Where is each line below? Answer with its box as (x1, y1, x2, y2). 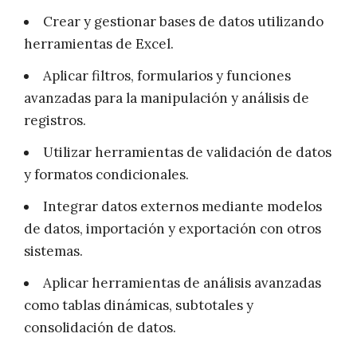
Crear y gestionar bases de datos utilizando (43, 13, 324, 31)
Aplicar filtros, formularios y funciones (43, 67, 291, 85)
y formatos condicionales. (24, 166, 189, 184)
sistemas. (24, 242, 83, 261)
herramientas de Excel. (24, 35, 174, 53)
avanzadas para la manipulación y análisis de (24, 89, 309, 108)
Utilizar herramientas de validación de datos (43, 143, 331, 162)
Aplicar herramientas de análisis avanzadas (43, 274, 321, 292)
